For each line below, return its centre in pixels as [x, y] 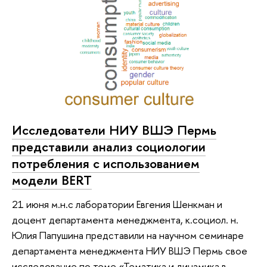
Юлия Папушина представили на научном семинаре [128, 235]
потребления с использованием [106, 164]
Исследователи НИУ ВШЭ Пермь [114, 130]
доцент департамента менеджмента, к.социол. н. [125, 219]
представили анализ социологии [109, 147]
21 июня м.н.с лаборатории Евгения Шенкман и [117, 204]
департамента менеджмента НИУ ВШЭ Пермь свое [130, 250]
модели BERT [52, 180]
